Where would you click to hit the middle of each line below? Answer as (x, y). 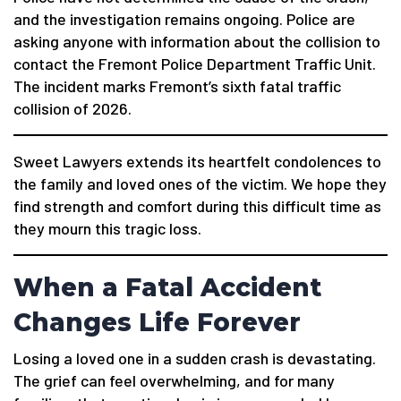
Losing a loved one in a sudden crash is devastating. (195, 358)
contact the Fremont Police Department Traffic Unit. (195, 64)
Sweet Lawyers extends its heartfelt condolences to (197, 162)
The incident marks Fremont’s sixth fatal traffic (177, 86)
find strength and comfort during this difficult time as (197, 206)
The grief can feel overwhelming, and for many (174, 381)
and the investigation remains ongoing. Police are (184, 19)
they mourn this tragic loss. (107, 229)
